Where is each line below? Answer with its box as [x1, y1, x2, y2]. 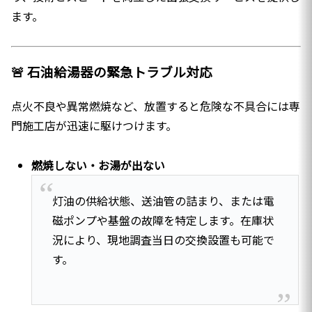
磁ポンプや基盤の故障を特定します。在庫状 [52, 212, 274, 229]
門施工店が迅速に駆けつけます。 [11, 117, 177, 134]
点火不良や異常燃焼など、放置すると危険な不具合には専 [11, 97, 300, 115]
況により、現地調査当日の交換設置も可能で [52, 231, 274, 249]
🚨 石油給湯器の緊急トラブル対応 [11, 62, 212, 81]
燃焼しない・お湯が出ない [31, 156, 166, 173]
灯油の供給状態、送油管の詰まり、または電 [52, 192, 274, 210]
